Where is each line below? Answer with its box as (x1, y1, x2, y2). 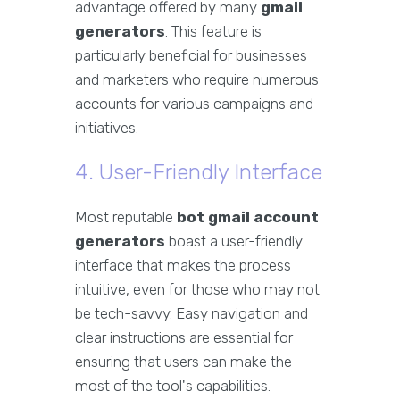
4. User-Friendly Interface (75, 160, 322, 186)
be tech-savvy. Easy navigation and (75, 304, 308, 323)
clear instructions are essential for (75, 329, 293, 347)
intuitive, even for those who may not (75, 280, 320, 299)
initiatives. (75, 119, 138, 137)
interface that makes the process (75, 256, 291, 275)
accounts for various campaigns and (75, 95, 313, 113)
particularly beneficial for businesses (75, 46, 307, 65)
